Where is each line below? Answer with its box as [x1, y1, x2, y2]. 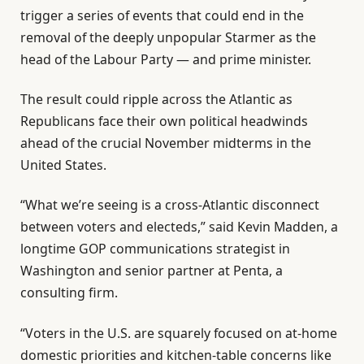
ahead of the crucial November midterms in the [20, 134, 311, 153]
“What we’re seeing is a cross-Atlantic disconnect [20, 196, 319, 214]
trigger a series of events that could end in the [20, 6, 304, 24]
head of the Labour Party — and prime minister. [20, 50, 311, 68]
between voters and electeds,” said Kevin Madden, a [20, 218, 338, 236]
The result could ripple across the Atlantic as [20, 90, 292, 109]
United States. [20, 156, 106, 175]
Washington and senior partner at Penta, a [20, 262, 283, 280]
